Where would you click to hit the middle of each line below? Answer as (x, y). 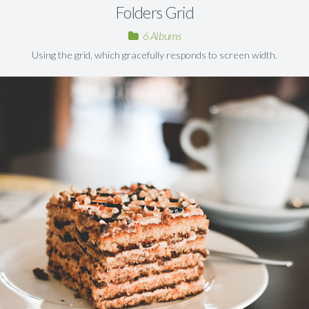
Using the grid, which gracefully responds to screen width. (154, 55)
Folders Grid (154, 13)
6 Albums (162, 36)
